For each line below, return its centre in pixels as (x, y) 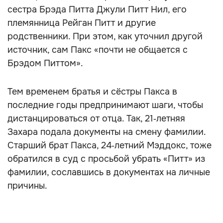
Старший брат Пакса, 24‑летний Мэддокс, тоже (110, 145)
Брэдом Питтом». (45, 63)
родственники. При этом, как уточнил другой (105, 36)
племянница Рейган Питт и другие (82, 23)
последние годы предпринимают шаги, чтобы (105, 105)
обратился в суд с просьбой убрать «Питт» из (106, 159)
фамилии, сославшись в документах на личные (109, 172)
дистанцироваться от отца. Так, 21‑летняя (96, 118)
